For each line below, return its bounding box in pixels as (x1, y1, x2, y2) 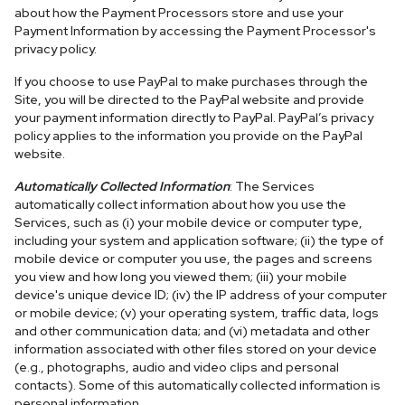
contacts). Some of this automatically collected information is (14, 377, 381, 393)
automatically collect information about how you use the (14, 196, 346, 212)
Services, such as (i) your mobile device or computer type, (14, 214, 363, 231)
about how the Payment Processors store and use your (14, 5, 344, 21)
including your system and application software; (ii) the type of (14, 232, 383, 249)
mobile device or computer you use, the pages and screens (14, 250, 372, 267)
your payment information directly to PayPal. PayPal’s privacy (14, 109, 373, 126)
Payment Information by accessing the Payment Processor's (14, 23, 376, 39)
